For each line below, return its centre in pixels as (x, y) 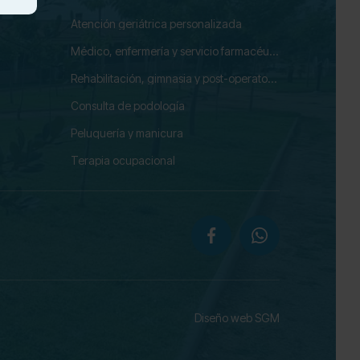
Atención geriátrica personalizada (156, 24)
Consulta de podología (128, 106)
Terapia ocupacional (123, 160)
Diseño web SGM (237, 318)
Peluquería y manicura (127, 133)
